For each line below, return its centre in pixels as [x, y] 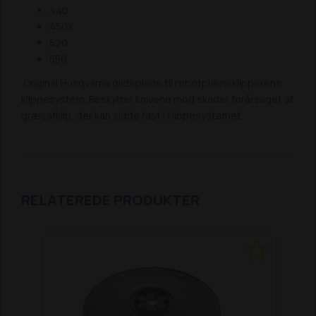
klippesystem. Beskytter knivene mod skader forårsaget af [157, 99]
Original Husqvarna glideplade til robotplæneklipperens [151, 83]
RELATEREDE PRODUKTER [110, 200]
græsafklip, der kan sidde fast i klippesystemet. [132, 116]
